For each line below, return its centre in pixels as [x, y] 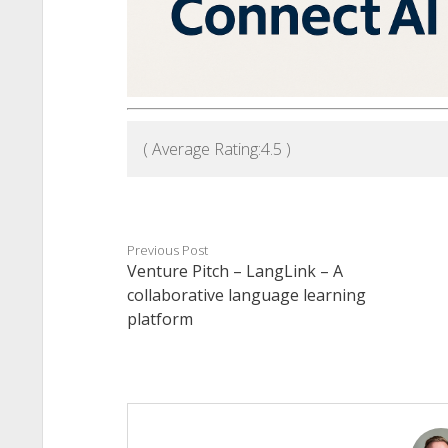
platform [159, 319]
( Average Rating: [201, 149]
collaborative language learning [246, 295]
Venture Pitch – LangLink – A [234, 271]
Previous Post [167, 250]
